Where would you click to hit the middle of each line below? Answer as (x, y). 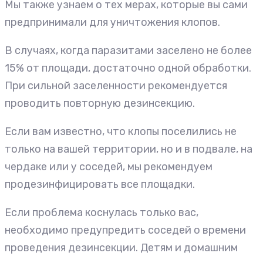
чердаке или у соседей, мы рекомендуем (109, 166)
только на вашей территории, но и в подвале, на (129, 149)
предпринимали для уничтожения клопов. (112, 22)
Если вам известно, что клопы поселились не (121, 131)
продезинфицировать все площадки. (100, 184)
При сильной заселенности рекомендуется (116, 85)
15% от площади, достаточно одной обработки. (128, 68)
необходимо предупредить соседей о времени (125, 230)
